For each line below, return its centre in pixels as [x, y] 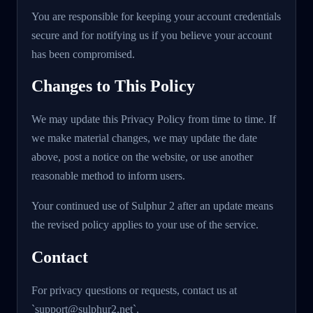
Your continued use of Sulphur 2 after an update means [152, 206]
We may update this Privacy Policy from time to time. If [154, 119]
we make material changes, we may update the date [144, 138]
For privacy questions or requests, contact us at [134, 291]
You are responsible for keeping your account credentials [156, 16]
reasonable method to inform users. [108, 176]
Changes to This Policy [113, 86]
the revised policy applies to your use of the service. [145, 225]
